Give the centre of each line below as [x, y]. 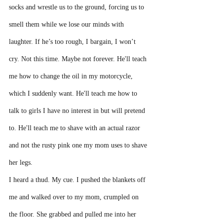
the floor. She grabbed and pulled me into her [74, 214]
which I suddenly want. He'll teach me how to [74, 93]
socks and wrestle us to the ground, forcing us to [77, 7]
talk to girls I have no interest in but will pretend [78, 111]
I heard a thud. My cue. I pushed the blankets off [78, 180]
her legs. [22, 163]
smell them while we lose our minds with [67, 24]
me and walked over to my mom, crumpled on [75, 197]
